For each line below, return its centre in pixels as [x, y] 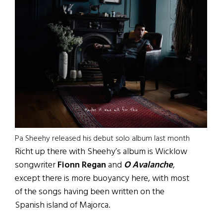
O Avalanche [148, 166]
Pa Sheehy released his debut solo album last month [102, 139]
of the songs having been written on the [90, 192]
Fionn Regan [82, 166]
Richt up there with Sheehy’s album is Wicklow [101, 152]
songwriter [36, 166]
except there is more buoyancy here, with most [102, 179]
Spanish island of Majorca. [62, 206]
